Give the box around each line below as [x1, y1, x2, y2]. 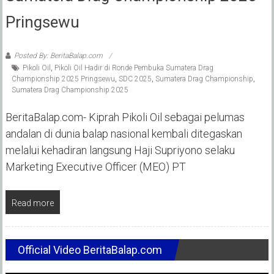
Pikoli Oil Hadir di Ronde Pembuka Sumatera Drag [54, 63, 213, 72]
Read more [11, 198, 54, 208]
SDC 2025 [118, 74, 152, 83]
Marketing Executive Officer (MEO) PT [5, 160, 186, 173]
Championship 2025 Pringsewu [11, 74, 115, 83]
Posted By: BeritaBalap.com [13, 51, 103, 60]
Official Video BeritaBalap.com [17, 243, 162, 256]
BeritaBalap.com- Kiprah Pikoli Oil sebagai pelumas [5, 110, 245, 124]
